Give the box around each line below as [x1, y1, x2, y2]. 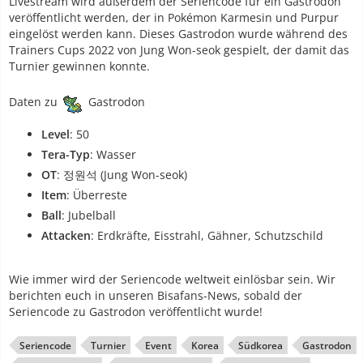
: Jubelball [62, 207, 116, 224]
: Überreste [66, 187, 127, 203]
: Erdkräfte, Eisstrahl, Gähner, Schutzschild [91, 228, 323, 244]
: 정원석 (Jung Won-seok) [57, 167, 187, 183]
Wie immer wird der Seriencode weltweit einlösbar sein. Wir [9, 271, 335, 288]
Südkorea [238, 339, 283, 353]
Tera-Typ [41, 147, 90, 163]
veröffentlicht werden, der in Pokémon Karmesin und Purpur [9, 10, 339, 26]
